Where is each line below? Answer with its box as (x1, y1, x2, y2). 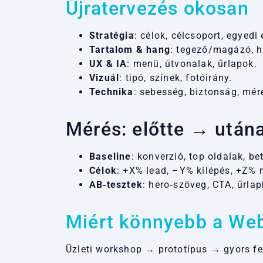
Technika (89, 86, 134, 97)
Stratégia (89, 29, 134, 41)
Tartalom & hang (89, 43, 170, 55)
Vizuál (89, 72, 120, 83)
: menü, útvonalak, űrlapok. (127, 58, 257, 69)
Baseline (89, 150, 131, 162)
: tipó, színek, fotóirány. (119, 72, 232, 83)
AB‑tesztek (89, 178, 143, 190)
